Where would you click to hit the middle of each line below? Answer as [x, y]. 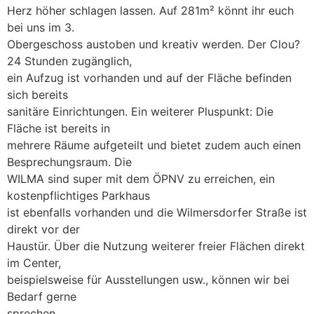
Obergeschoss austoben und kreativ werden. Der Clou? [153, 45]
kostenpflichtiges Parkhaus [78, 196]
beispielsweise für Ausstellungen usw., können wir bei [148, 280]
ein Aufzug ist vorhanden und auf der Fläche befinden [149, 78]
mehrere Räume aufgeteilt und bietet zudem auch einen [154, 145]
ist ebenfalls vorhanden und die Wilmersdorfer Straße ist [157, 213]
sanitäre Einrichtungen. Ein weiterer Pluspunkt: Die [140, 112]
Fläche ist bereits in [59, 129]
